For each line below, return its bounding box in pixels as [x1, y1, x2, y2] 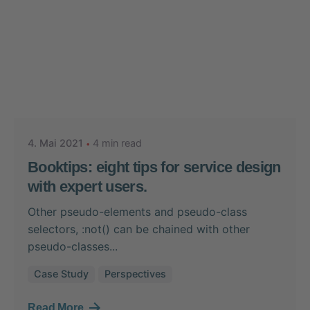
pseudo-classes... [28, 239, 118, 253]
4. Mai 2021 [28, 137, 83, 149]
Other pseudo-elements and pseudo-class [28, 204, 247, 219]
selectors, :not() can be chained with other [28, 221, 250, 236]
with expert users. [28, 178, 147, 196]
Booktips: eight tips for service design [28, 158, 281, 176]
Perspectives [104, 268, 166, 280]
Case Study [33, 268, 89, 280]
